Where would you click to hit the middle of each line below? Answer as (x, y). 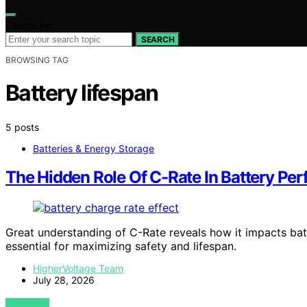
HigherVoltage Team (78, 269)
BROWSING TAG (37, 60)
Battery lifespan (82, 93)
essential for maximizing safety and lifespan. (121, 246)
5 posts (22, 127)
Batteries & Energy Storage (94, 148)
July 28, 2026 (64, 280)
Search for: (30, 25)
